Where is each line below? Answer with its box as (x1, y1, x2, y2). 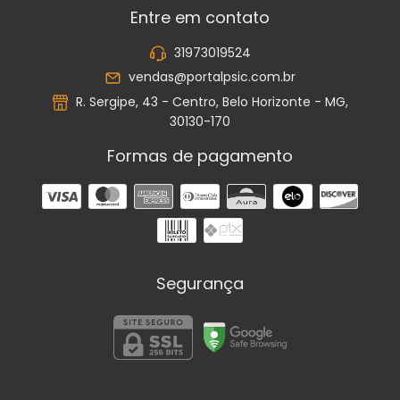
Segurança (156, 271, 244, 295)
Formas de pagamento (107, 144, 293, 167)
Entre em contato (130, 5, 270, 29)
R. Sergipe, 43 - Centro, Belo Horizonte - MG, (72, 92, 349, 111)
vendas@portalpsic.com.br (129, 68, 296, 87)
